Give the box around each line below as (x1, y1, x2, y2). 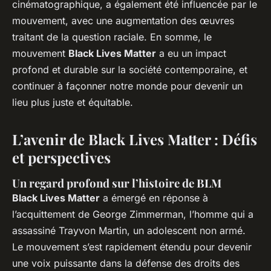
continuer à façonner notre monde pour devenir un (12, 80, 243, 93)
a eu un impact (156, 47, 226, 60)
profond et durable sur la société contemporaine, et (12, 64, 247, 76)
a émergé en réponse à (100, 192, 208, 204)
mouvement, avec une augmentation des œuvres (12, 15, 234, 27)
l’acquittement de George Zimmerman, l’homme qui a (12, 208, 253, 221)
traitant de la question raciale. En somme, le (12, 31, 212, 44)
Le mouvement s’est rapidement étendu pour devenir (12, 241, 252, 253)
